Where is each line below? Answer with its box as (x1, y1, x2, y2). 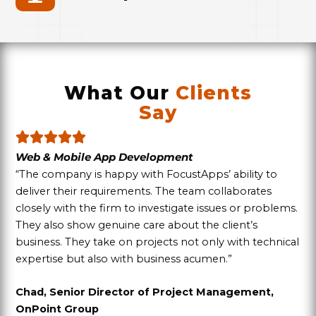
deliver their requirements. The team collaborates (15, 185, 272, 198)
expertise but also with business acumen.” (15, 253, 232, 266)
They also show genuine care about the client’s (15, 219, 257, 232)
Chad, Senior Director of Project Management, (15, 286, 274, 299)
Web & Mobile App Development (15, 151, 193, 164)
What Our (64, 82, 176, 105)
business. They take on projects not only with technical (15, 236, 299, 249)
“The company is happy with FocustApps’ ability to (15, 168, 277, 181)
